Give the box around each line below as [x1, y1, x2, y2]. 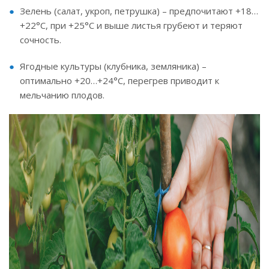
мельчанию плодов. [20, 89, 104, 101]
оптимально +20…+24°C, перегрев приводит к [20, 74, 219, 86]
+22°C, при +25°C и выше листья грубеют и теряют [20, 19, 243, 31]
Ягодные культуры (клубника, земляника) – [20, 60, 207, 72]
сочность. [20, 34, 61, 46]
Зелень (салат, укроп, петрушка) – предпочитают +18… [20, 5, 258, 17]
